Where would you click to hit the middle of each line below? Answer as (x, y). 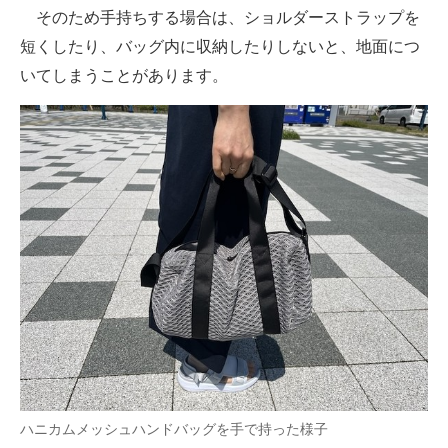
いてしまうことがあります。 (124, 76)
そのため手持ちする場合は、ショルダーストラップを (220, 18)
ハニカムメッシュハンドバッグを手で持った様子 (174, 429)
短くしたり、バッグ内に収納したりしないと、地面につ (220, 47)
